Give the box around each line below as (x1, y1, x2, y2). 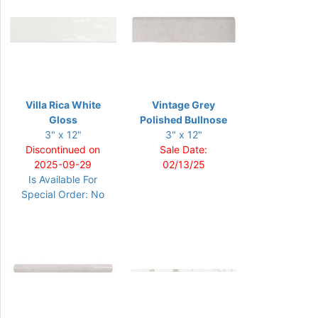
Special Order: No (21, 188, 104, 200)
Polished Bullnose (140, 114, 227, 126)
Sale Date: (160, 143, 207, 155)
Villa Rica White (25, 99, 101, 111)
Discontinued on (26, 143, 100, 155)
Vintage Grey (152, 99, 215, 111)
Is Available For (28, 173, 97, 185)
